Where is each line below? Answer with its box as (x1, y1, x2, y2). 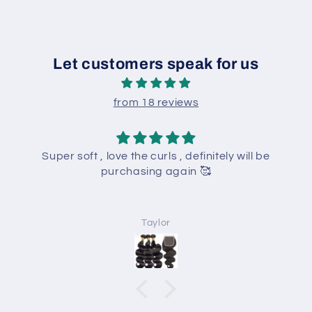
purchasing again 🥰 (100, 165, 212, 177)
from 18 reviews (113, 96, 199, 108)
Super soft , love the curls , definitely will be (42, 150, 270, 162)
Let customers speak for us (53, 55, 259, 72)
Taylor (141, 217, 171, 228)
